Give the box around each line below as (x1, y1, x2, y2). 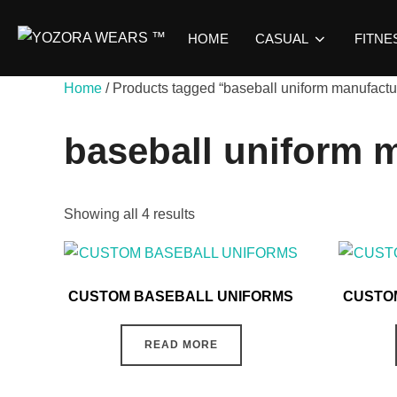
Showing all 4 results (64, 206, 195, 222)
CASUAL (255, 30, 308, 46)
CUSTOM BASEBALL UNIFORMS (68, 289, 294, 305)
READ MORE (144, 339, 218, 352)
